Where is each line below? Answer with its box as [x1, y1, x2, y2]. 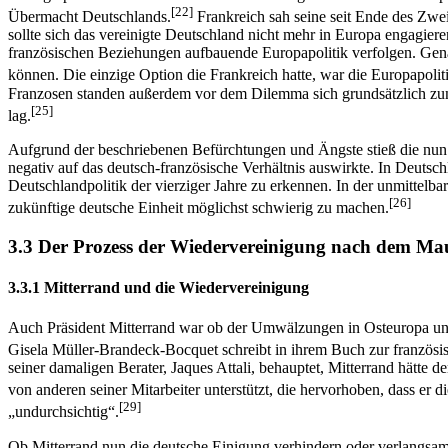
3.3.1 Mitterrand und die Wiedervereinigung [8, 279, 309, 297]
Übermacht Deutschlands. [8, 8, 171, 26]
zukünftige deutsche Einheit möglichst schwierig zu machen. [8, 199, 389, 217]
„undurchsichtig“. [8, 403, 119, 421]
